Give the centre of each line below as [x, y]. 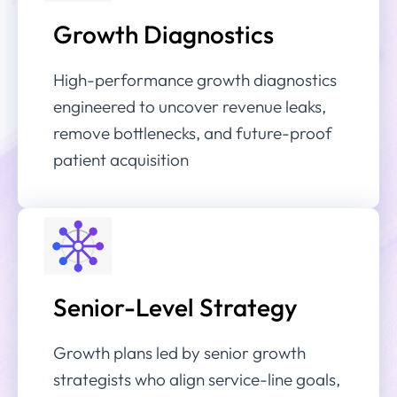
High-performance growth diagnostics [195, 80]
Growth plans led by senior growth [179, 353]
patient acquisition [121, 160]
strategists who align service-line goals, [197, 380]
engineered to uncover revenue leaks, [190, 107]
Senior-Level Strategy [175, 307]
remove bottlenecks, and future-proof [193, 133]
